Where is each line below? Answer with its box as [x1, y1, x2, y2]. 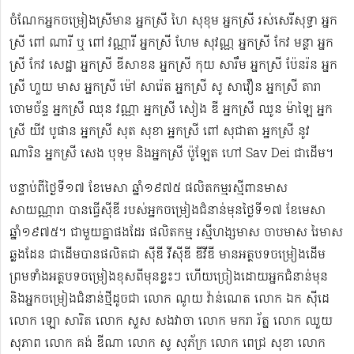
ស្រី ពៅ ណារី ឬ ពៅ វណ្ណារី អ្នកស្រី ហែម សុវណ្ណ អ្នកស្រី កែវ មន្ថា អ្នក [9, 34, 333, 54]
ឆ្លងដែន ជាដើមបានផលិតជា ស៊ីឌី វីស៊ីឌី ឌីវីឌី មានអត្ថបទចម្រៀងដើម [9, 246, 326, 265]
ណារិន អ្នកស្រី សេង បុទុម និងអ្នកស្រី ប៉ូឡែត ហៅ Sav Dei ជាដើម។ [9, 145, 333, 164]
